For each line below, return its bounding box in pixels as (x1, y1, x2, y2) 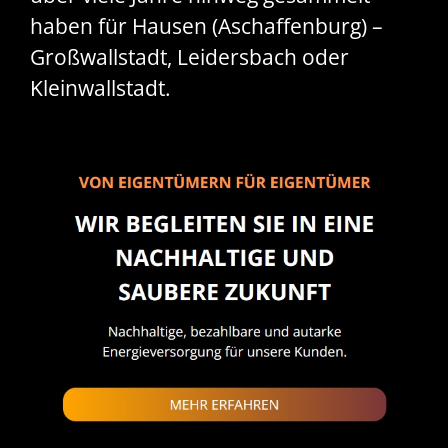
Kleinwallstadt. (30, 74, 171, 103)
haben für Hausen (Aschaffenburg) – (30, 12, 383, 41)
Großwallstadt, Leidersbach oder (30, 43, 349, 72)
